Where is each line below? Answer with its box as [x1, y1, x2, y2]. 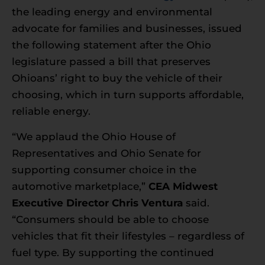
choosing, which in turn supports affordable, [12, 89, 244, 101]
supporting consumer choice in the [12, 163, 196, 176]
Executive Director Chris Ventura [12, 196, 183, 209]
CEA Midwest [148, 180, 218, 192]
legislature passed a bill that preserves [12, 56, 211, 68]
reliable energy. [12, 105, 91, 118]
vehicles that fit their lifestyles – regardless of [12, 230, 244, 242]
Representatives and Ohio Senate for [12, 147, 201, 159]
